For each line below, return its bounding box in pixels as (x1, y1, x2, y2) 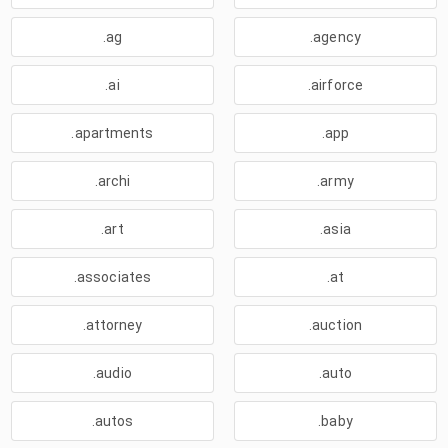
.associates (73, 269, 152, 285)
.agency (310, 29, 361, 45)
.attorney (82, 317, 143, 333)
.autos (91, 413, 134, 429)
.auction (309, 317, 362, 333)
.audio (93, 365, 132, 381)
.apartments (71, 125, 154, 141)
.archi (94, 173, 131, 189)
